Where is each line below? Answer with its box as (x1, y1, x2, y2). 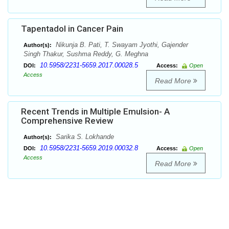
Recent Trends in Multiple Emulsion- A (21, 106, 170, 117)
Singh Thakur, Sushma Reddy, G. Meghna (24, 50, 148, 58)
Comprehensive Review (21, 116, 113, 126)
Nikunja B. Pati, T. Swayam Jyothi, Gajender (54, 41, 188, 49)
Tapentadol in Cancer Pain (21, 24, 123, 34)
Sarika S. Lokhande (54, 133, 114, 141)
